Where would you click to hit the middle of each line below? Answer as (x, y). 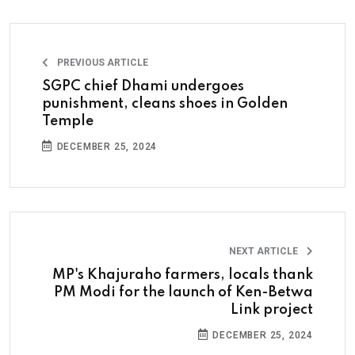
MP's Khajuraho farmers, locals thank (183, 275)
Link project (272, 310)
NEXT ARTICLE (265, 251)
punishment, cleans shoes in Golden (165, 104)
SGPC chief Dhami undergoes (143, 86)
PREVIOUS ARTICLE (101, 63)
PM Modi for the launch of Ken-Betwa (183, 292)
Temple (68, 121)
